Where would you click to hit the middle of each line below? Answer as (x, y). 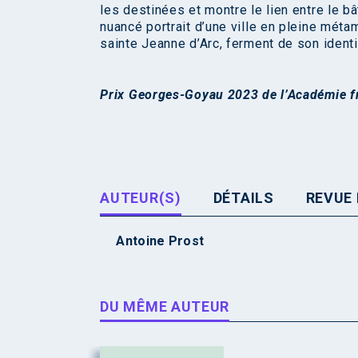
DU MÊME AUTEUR (165, 306)
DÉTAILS (243, 198)
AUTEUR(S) (141, 198)
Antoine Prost (160, 241)
